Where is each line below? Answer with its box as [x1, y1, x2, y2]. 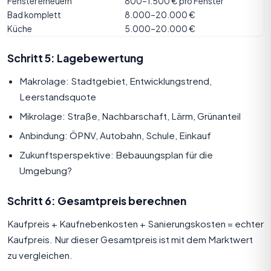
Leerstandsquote [19, 90, 96, 102]
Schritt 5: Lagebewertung [7, 51, 143, 65]
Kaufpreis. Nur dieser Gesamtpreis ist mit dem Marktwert [7, 233, 253, 245]
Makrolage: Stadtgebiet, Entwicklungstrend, [19, 74, 212, 87]
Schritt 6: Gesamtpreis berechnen [7, 194, 186, 207]
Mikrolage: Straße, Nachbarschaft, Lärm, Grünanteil [19, 109, 241, 122]
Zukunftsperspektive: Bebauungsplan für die [19, 148, 213, 160]
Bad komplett [7, 9, 61, 20]
